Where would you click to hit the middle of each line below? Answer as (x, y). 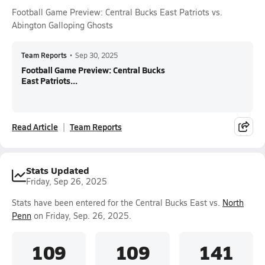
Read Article (35, 127)
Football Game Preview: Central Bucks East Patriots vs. (117, 12)
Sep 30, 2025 (96, 55)
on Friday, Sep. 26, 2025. (81, 216)
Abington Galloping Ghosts (62, 25)
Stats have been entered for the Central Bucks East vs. (117, 203)
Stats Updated (58, 170)
